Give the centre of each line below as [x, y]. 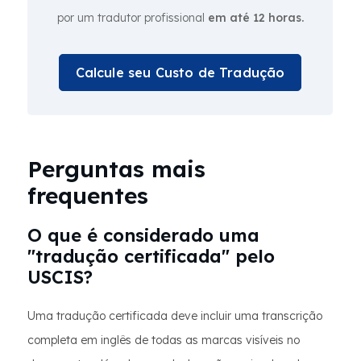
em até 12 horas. [255, 18]
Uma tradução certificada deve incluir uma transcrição [175, 316]
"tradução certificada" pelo [151, 256]
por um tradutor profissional [132, 18]
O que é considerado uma [143, 235]
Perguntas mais [116, 169]
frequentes [88, 195]
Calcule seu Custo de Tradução [180, 73]
